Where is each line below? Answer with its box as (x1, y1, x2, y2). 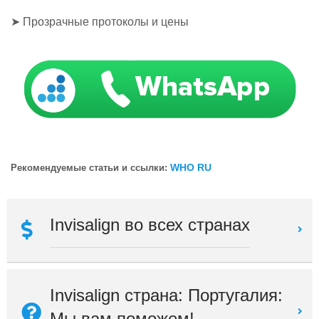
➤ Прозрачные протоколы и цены (11, 16, 189, 28)
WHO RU (170, 162, 211, 174)
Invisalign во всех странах (50, 214, 250, 234)
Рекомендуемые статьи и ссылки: (11, 162, 170, 174)
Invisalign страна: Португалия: (50, 285, 283, 305)
